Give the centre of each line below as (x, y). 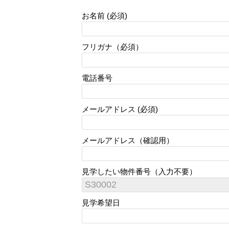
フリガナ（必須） (112, 47)
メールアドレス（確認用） (128, 141)
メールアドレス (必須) (120, 109)
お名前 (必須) (105, 16)
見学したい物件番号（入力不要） (139, 172)
